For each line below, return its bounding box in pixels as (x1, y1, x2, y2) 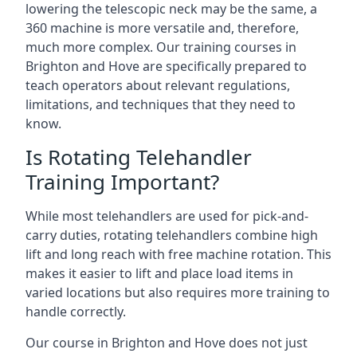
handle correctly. (25, 303, 126, 320)
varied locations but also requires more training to (25, 284, 330, 301)
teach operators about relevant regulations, (25, 76, 290, 94)
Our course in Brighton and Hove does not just (25, 334, 308, 351)
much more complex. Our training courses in (25, 38, 296, 56)
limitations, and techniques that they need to (25, 96, 296, 113)
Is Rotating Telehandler (25, 143, 252, 171)
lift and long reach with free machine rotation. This (25, 245, 331, 263)
